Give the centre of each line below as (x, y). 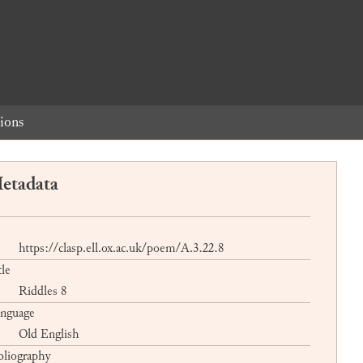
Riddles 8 (43, 291)
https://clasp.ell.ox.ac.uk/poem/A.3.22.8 (121, 248)
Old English (49, 334)
